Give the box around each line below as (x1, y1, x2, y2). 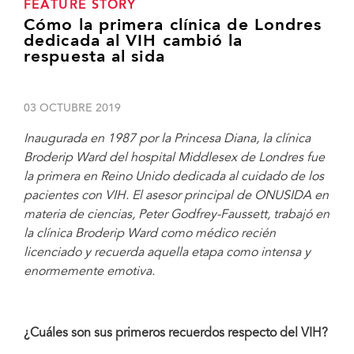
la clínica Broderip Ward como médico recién (24, 227, 276, 240)
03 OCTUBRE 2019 (24, 103, 121, 115)
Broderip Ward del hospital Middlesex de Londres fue (24, 151, 325, 164)
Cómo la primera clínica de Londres (24, 17, 322, 34)
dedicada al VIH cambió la (24, 32, 243, 50)
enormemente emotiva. (24, 265, 155, 278)
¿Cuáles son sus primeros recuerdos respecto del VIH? (24, 326, 328, 340)
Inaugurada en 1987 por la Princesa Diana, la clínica (24, 132, 311, 145)
